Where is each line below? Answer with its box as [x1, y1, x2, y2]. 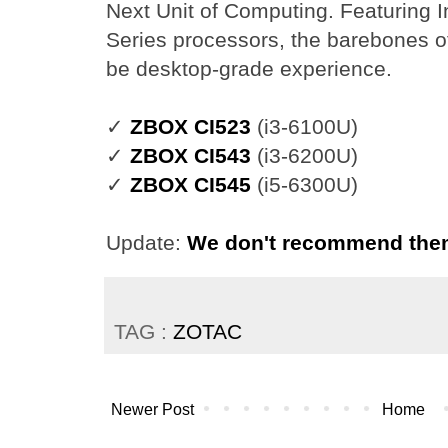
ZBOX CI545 [130, 173, 251, 196]
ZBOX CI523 [130, 115, 251, 138]
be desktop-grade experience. [106, 57, 392, 80]
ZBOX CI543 [130, 144, 251, 167]
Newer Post [111, 401, 194, 418]
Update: [106, 231, 187, 254]
